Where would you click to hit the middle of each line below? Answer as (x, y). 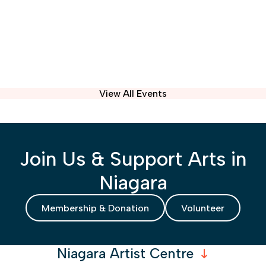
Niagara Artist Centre (125, 254)
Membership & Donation (95, 208)
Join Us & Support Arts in (133, 159)
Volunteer (203, 208)
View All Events (133, 94)
